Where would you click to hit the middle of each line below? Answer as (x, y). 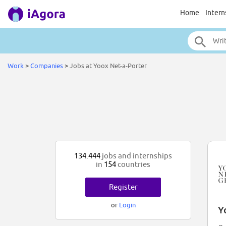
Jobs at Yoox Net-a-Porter (108, 66)
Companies (47, 66)
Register (123, 187)
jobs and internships (136, 156)
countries (133, 164)
